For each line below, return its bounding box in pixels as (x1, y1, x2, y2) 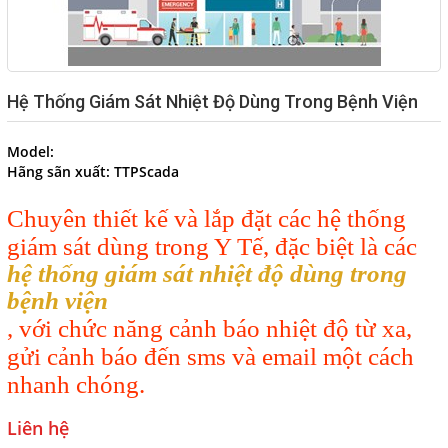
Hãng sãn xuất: (7, 163, 110, 181)
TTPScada (114, 163, 179, 181)
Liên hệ (7, 416, 69, 440)
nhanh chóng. (7, 371, 145, 398)
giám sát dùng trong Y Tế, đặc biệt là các (7, 233, 417, 260)
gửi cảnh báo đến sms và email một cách (7, 343, 414, 370)
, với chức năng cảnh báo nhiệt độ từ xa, (7, 315, 412, 342)
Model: (7, 143, 54, 161)
